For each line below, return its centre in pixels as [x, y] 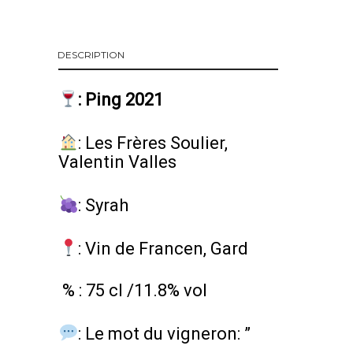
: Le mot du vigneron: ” [165, 334]
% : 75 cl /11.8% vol [135, 291]
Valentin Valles [117, 162]
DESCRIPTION [91, 55]
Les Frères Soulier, [155, 143]
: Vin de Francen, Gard [163, 248]
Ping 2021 [123, 100]
